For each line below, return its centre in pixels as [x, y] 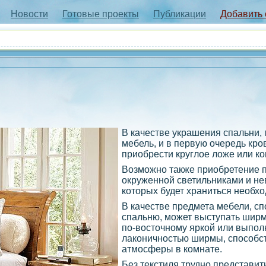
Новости [29, 14]
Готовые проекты [101, 14]
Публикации [180, 14]
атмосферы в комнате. [172, 249]
